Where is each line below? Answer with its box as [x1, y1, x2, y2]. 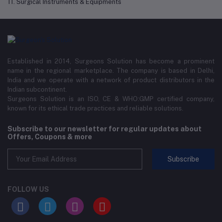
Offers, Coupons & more [7, 133, 92, 141]
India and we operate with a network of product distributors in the [7, 76, 215, 84]
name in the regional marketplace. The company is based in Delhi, [7, 67, 215, 75]
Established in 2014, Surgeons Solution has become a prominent [7, 57, 215, 65]
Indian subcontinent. [7, 86, 67, 94]
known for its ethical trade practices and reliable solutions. [7, 105, 183, 112]
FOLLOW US [7, 185, 49, 194]
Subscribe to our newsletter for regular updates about [7, 125, 202, 133]
